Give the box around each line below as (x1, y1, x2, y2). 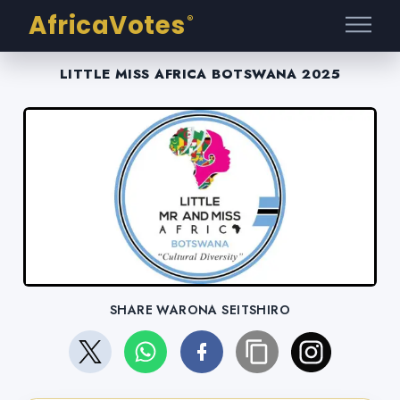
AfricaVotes (29, 8, 186, 43)
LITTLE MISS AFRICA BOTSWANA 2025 (59, 64, 341, 84)
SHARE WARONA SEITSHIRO (109, 301, 291, 320)
